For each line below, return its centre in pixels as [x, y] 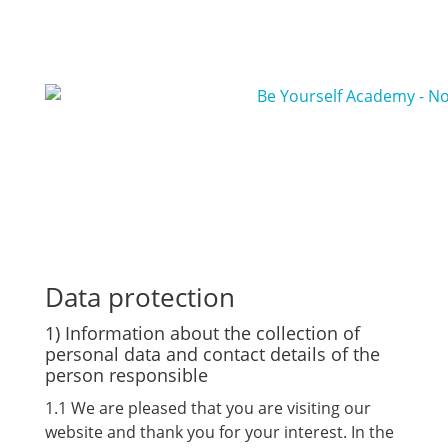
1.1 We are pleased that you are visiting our [207, 408]
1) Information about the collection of [202, 333]
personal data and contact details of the [212, 354]
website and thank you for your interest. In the [219, 432]
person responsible [126, 375]
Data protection [139, 297]
